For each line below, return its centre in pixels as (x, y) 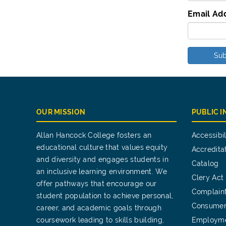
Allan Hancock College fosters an (94, 135)
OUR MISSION (61, 112)
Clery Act (208, 178)
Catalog (205, 163)
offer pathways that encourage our (97, 184)
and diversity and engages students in (102, 159)
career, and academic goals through (99, 208)
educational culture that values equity (102, 147)
